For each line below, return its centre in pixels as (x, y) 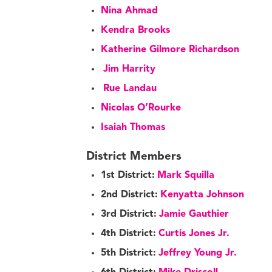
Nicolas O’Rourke (141, 108)
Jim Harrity (129, 69)
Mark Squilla (186, 176)
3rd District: (129, 215)
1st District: (128, 176)
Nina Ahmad (129, 11)
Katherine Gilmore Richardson (170, 49)
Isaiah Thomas (133, 127)
